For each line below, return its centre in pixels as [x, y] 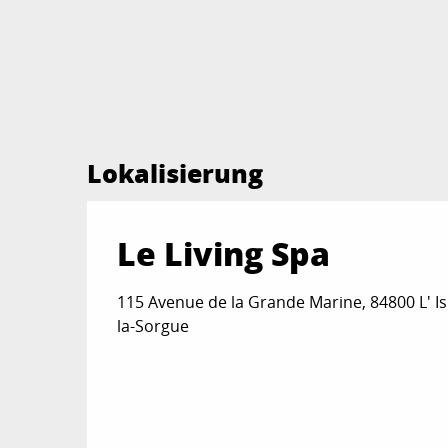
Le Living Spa [223, 253]
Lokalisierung [175, 173]
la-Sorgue [153, 326]
